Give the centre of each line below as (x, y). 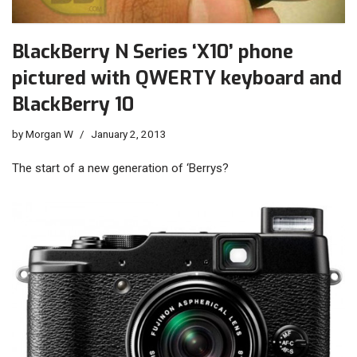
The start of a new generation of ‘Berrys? (120, 168)
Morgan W (49, 133)
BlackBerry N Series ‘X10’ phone (153, 51)
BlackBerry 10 (73, 104)
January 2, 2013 (129, 133)
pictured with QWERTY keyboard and (177, 78)
